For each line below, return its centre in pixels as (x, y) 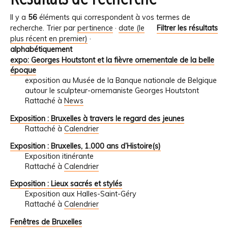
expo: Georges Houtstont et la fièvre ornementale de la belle (112, 60)
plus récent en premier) (49, 39)
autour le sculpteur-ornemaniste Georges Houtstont (112, 91)
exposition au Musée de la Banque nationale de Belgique (121, 81)
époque (23, 70)
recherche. (27, 28)
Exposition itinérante (59, 156)
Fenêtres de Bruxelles (46, 222)
